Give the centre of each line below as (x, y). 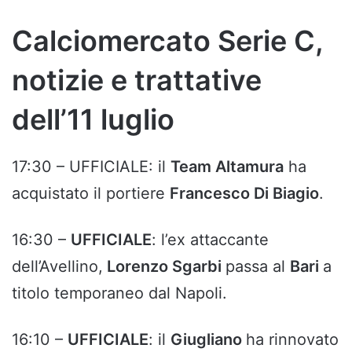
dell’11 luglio (93, 120)
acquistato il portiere (91, 194)
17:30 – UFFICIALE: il (91, 167)
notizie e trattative (137, 81)
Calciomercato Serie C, (167, 41)
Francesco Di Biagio (244, 194)
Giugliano (208, 340)
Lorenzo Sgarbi (164, 267)
